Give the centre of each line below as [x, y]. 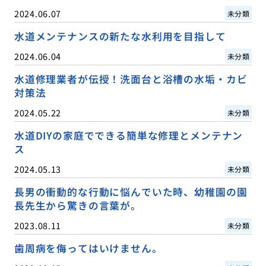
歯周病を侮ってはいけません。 [88, 248]
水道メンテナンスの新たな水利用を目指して [120, 36]
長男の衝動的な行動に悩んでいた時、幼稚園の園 [131, 191]
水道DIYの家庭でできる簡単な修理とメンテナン [129, 135]
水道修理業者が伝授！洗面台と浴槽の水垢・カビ [131, 79]
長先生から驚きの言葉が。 [77, 205]
